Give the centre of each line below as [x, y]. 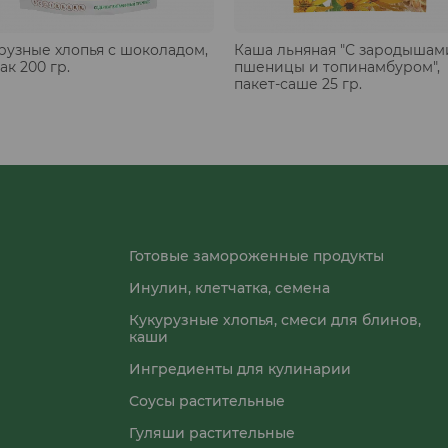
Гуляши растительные [211, 432]
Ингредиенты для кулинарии [239, 368]
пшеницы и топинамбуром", [337, 66]
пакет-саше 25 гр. [298, 83]
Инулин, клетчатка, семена [229, 287]
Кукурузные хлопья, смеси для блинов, [274, 319]
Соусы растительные [206, 400]
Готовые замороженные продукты [256, 255]
